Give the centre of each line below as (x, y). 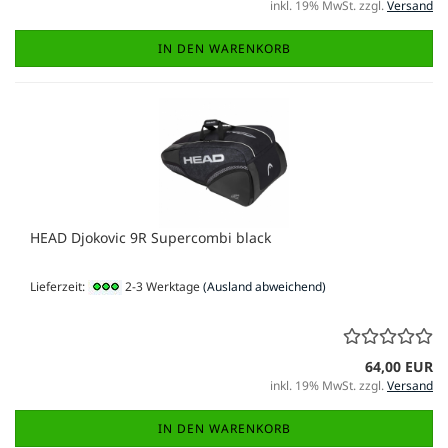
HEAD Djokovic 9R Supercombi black (150, 237)
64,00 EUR (399, 367)
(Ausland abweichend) (264, 286)
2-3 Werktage (161, 286)
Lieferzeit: (59, 286)
